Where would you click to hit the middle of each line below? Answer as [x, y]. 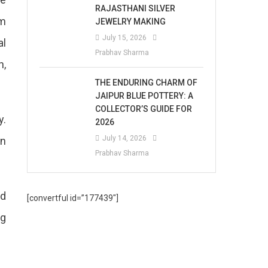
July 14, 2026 [125, 138]
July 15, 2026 [125, 38]
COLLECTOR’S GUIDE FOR [144, 109]
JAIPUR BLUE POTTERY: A [144, 96]
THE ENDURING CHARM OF [147, 83]
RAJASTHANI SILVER [135, 8]
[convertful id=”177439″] [73, 198]
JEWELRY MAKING [131, 22]
